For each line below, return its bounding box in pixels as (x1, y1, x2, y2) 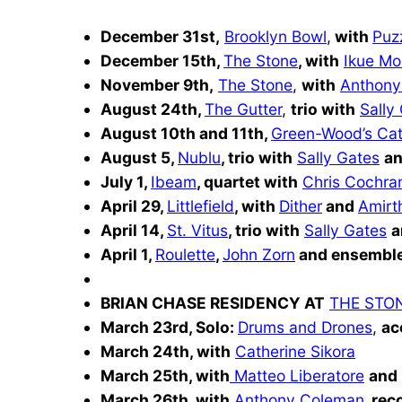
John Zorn (223, 244, 295, 264)
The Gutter (205, 99, 282, 118)
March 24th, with (100, 341, 231, 361)
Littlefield (167, 196, 234, 215)
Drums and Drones (238, 317, 372, 336)
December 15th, (100, 50, 223, 70)
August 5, (100, 147, 178, 167)
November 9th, (100, 74, 214, 94)
